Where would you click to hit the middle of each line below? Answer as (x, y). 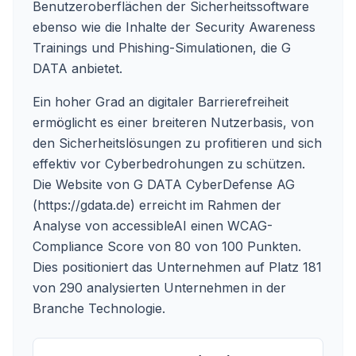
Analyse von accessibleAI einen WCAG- (153, 226)
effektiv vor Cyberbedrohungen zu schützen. (169, 164)
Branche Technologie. (99, 308)
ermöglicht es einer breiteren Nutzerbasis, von (173, 122)
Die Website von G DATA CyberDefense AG (164, 184)
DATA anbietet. (77, 68)
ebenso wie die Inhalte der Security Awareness (174, 27)
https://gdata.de (84, 205)
